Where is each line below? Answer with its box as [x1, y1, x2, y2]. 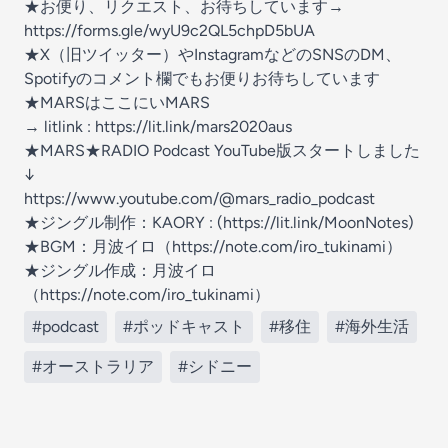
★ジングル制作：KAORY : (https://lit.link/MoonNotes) [24, 213, 414, 232]
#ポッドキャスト [123, 317, 245, 336]
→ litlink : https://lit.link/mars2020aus [24, 117, 292, 136]
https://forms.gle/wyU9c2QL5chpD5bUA [24, 21, 315, 40]
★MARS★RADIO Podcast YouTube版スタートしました [24, 141, 420, 160]
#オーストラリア [32, 357, 154, 376]
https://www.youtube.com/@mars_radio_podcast [24, 189, 375, 208]
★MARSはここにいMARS [24, 93, 210, 112]
